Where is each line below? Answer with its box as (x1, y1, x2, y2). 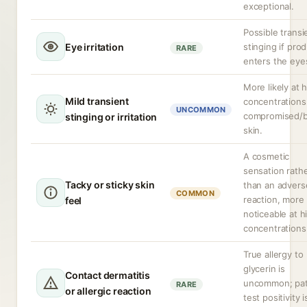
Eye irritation (65, 40, 124, 53)
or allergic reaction (65, 285, 151, 297)
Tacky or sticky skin (65, 179, 155, 191)
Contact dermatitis (65, 269, 150, 281)
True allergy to (243, 249, 304, 260)
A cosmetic (243, 151, 290, 162)
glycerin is (243, 263, 286, 274)
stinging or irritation (65, 111, 158, 123)
